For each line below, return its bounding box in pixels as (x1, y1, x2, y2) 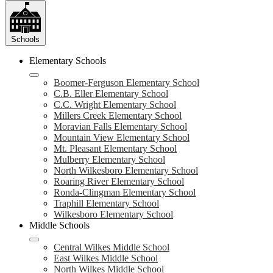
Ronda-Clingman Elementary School (54, 187, 196, 197)
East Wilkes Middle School (54, 253, 158, 263)
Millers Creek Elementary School (54, 110, 182, 121)
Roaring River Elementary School (54, 176, 184, 186)
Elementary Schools (29, 55, 106, 66)
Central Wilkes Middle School (54, 242, 169, 252)
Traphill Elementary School (54, 198, 159, 208)
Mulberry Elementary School (54, 154, 165, 165)
